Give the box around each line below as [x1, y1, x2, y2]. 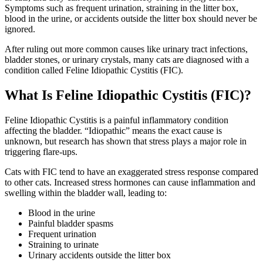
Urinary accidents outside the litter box [28, 249, 171, 260]
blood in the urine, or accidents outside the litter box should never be [5, 13, 257, 23]
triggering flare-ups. [5, 146, 77, 157]
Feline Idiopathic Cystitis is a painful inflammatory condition [5, 114, 228, 125]
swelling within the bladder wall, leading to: [5, 187, 167, 198]
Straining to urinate [28, 239, 99, 249]
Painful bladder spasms [28, 218, 113, 228]
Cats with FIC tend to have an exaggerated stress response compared [5, 166, 258, 177]
